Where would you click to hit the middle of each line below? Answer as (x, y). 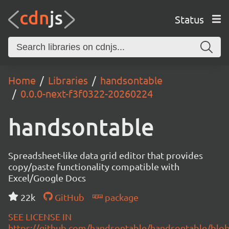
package (120, 197)
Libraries (68, 80)
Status (189, 19)
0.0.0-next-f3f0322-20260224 (87, 93)
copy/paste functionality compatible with (94, 166)
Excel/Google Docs (47, 178)
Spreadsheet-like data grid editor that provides (106, 155)
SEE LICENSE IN (40, 216)
